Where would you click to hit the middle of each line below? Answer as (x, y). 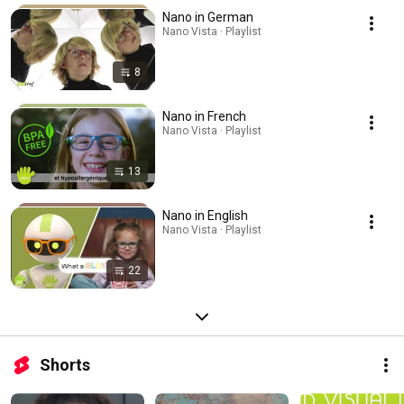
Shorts (65, 365)
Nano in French (204, 117)
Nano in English (205, 216)
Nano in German (208, 18)
